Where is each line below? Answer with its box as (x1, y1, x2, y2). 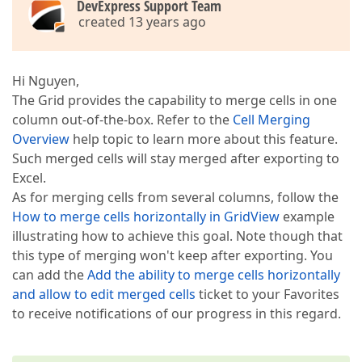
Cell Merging (233, 111, 310, 128)
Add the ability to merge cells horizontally (87, 266, 340, 284)
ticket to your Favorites (196, 285, 339, 303)
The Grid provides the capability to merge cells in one (12, 91, 337, 109)
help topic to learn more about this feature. (69, 130, 338, 148)
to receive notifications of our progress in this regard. (12, 305, 341, 322)
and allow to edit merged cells (12, 285, 196, 303)
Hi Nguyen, (12, 72, 79, 90)
